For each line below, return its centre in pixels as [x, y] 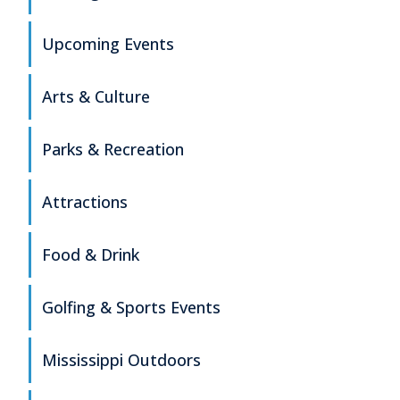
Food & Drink [91, 255]
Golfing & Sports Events [131, 308]
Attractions [85, 202]
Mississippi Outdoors [121, 360]
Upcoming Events [108, 44]
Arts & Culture [96, 97]
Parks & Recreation [113, 150]
